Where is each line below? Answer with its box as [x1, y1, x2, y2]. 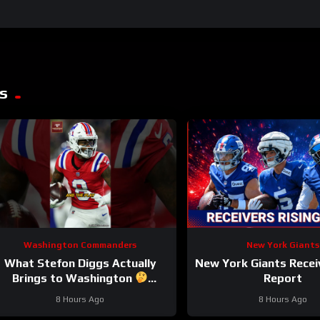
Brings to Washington [12, 271, 136, 285]
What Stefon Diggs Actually [4, 256, 156, 270]
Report [263, 271, 302, 285]
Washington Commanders [24, 239, 137, 250]
